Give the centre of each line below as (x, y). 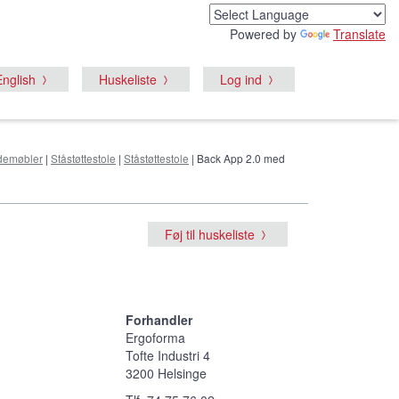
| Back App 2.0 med (237, 158)
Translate (359, 34)
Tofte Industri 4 (168, 355)
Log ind (241, 79)
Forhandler (159, 319)
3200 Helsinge (166, 373)
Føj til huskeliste (210, 234)
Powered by (265, 34)
